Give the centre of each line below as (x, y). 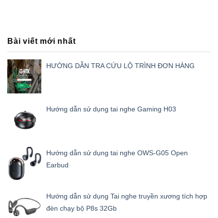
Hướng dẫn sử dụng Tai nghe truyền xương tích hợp (127, 196)
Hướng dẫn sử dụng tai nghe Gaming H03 (111, 109)
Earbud (57, 165)
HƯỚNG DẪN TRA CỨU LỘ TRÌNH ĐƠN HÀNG (120, 65)
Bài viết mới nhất (42, 41)
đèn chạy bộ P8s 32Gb (82, 209)
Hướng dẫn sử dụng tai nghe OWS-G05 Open (117, 153)
